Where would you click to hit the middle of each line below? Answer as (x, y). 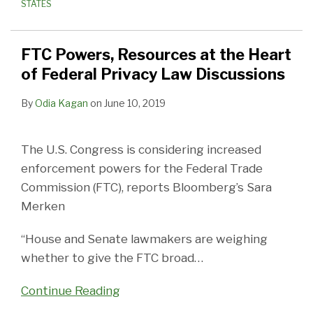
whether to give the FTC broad (108, 257)
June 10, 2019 (135, 103)
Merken (43, 206)
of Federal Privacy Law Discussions (153, 74)
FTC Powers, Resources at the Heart (156, 54)
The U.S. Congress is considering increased (141, 149)
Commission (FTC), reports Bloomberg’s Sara (146, 187)
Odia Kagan (61, 103)
